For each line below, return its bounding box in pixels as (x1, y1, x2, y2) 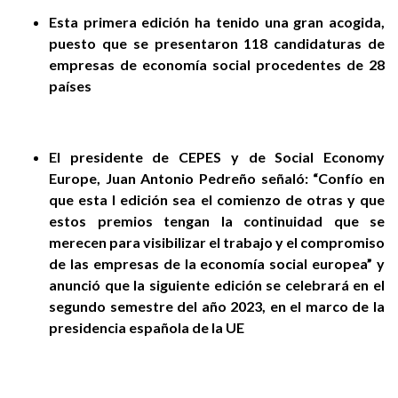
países (49, 76, 92, 94)
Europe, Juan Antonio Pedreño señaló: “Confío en (49, 169, 385, 187)
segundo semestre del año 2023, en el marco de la (49, 297, 385, 314)
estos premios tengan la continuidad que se (49, 211, 385, 229)
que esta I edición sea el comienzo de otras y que (49, 190, 385, 208)
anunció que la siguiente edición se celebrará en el (49, 275, 385, 293)
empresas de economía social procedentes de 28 (49, 55, 385, 73)
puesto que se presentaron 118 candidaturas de (49, 34, 385, 52)
